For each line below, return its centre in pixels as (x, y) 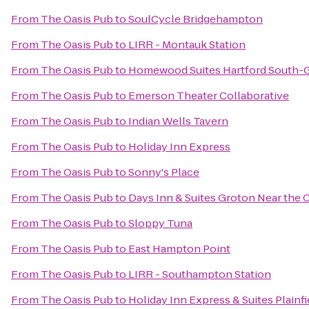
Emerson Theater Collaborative (209, 96)
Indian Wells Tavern (178, 121)
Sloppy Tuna (160, 223)
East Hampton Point (179, 249)
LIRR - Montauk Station (187, 44)
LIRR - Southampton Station (200, 274)
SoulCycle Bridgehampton (196, 19)
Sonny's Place (164, 172)
